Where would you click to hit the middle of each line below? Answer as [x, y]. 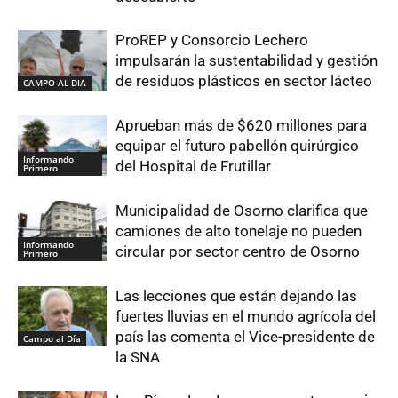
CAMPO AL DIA [55, 83]
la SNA [138, 357]
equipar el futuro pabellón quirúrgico [237, 145]
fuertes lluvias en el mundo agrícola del [246, 316]
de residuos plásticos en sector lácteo [244, 80]
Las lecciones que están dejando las [236, 295]
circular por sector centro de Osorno [238, 251]
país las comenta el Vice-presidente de [245, 336]
